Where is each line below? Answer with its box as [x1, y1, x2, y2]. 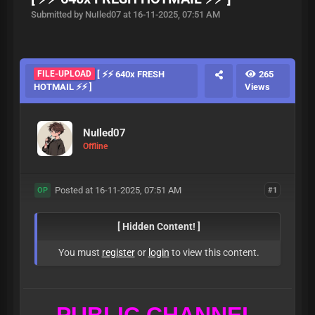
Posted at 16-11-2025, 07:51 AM [50, 185, 181, 195]
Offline [83, 141, 108, 151]
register [101, 247, 135, 258]
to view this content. [169, 247, 259, 258]
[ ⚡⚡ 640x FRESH [95, 69, 165, 79]
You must [58, 247, 102, 258]
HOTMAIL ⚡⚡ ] [34, 82, 92, 92]
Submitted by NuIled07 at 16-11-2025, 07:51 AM [31, 9, 220, 20]
